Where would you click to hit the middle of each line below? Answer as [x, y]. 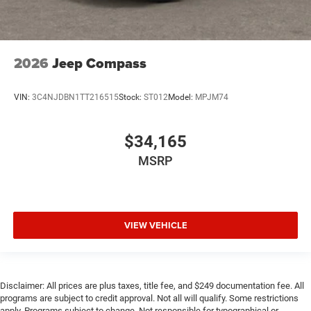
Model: [182, 97]
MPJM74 [212, 97]
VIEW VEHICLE [155, 225]
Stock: [131, 97]
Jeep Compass [99, 63]
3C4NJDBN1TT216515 [75, 97]
